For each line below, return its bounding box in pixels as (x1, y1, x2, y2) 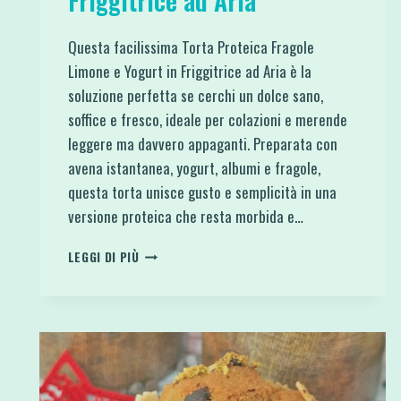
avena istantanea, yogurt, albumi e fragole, (67, 156, 320, 179)
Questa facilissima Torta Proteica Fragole (67, 35, 314, 58)
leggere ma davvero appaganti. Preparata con (67, 132, 337, 155)
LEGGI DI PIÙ (67, 247, 140, 266)
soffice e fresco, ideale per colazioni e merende (67, 107, 347, 131)
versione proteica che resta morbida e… (67, 204, 303, 227)
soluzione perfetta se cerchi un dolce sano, (67, 83, 323, 107)
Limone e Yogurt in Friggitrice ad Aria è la (67, 59, 311, 82)
